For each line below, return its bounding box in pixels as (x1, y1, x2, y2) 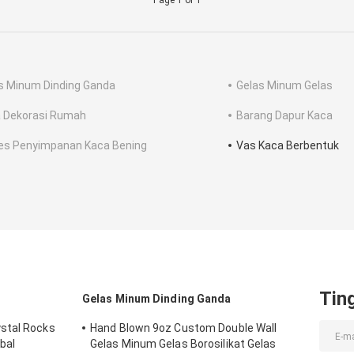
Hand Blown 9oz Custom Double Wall (90, 322, 277, 335)
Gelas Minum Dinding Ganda (82, 292, 232, 306)
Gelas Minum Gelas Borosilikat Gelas (90, 337, 277, 351)
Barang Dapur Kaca (236, 109, 333, 122)
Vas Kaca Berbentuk (236, 139, 339, 153)
